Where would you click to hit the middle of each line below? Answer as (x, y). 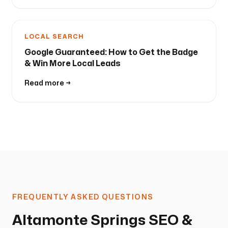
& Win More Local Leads (73, 63)
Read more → (48, 83)
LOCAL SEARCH (54, 36)
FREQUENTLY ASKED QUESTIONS (83, 197)
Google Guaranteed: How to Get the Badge (111, 52)
